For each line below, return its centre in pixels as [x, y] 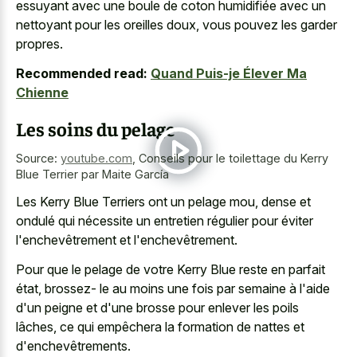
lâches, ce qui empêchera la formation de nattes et [160, 326]
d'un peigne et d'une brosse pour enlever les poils [157, 307]
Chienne [42, 92]
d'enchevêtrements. [73, 345]
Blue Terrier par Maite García [92, 174]
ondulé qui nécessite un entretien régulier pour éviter [165, 221]
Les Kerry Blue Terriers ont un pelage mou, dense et [163, 202]
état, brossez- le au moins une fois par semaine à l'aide [173, 288]
